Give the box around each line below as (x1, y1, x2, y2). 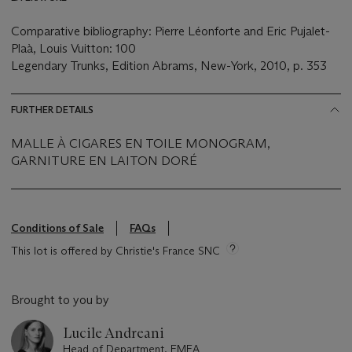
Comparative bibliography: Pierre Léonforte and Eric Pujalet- (11, 24, 330, 39)
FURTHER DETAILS (11, 104, 93, 116)
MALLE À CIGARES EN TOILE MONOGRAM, (11, 136, 270, 152)
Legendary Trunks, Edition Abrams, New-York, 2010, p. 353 (11, 58, 328, 74)
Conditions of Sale (11, 221, 104, 236)
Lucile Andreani (63, 324, 164, 343)
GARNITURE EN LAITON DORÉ (11, 153, 197, 169)
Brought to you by (11, 292, 109, 308)
